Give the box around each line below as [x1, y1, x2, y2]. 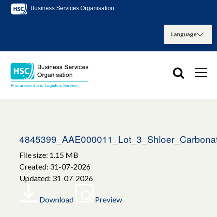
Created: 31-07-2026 [19, 162, 91, 171]
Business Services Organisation [29, 5, 114, 12]
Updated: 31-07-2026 [19, 173, 93, 183]
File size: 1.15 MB [19, 150, 78, 160]
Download [39, 195, 74, 204]
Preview [95, 195, 122, 204]
